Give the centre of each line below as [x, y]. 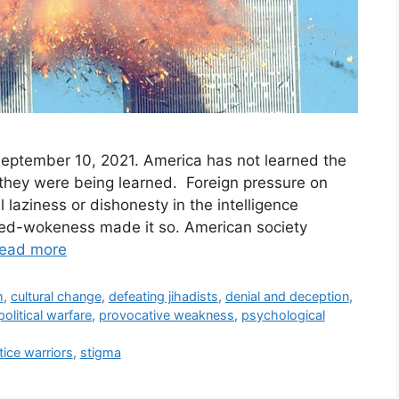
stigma [100, 352]
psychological [283, 314]
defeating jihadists [163, 296]
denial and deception [287, 296]
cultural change [56, 296]
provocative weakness [167, 314]
